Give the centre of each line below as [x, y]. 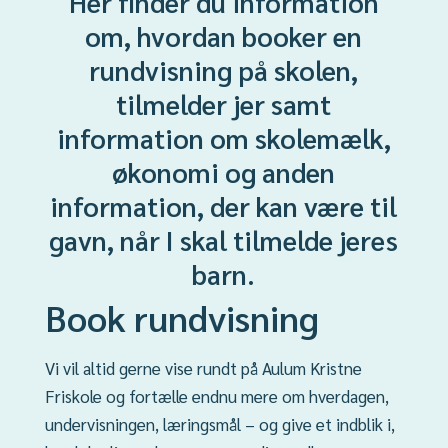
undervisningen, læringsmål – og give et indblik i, [219, 423]
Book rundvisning [181, 316]
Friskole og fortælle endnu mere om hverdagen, [216, 395]
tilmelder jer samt [224, 103]
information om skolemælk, [223, 137]
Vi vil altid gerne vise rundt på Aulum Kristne [203, 367]
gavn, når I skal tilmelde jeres [224, 239]
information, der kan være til [224, 205]
